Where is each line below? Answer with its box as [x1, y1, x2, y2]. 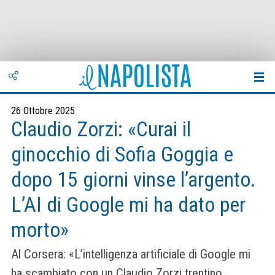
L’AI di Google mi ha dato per [11, 193, 246, 217]
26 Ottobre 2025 [11, 105, 75, 117]
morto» [11, 218, 69, 242]
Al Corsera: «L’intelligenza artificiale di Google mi [11, 247, 250, 262]
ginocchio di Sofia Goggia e [11, 142, 233, 166]
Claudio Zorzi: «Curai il [11, 117, 191, 141]
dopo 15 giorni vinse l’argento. [11, 168, 256, 192]
